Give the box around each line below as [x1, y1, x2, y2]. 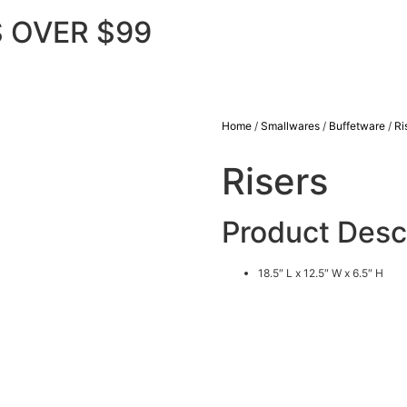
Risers [222, 159, 328, 203]
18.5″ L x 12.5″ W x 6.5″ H [258, 266, 383, 280]
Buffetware [329, 119, 385, 133]
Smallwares [261, 119, 320, 133]
